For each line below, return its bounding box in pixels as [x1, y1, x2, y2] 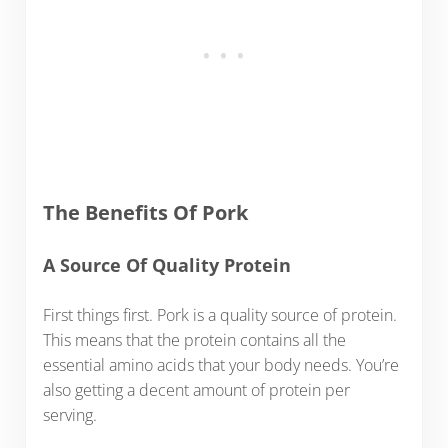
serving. [42, 403, 97, 426]
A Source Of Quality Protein [42, 253, 291, 278]
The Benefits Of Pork [42, 199, 248, 227]
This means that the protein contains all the [42, 328, 346, 351]
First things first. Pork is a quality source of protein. [42, 303, 397, 326]
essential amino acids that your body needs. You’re [42, 353, 399, 376]
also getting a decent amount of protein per [42, 378, 350, 401]
